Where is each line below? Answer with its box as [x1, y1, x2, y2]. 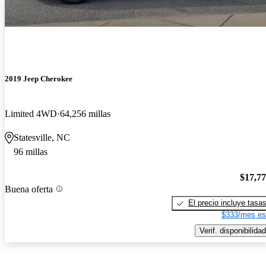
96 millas [14, 147, 47, 157]
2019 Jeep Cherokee [5, 74, 72, 84]
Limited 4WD [5, 109, 57, 119]
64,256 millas [60, 109, 110, 119]
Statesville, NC [14, 132, 70, 143]
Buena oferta [5, 183, 53, 194]
